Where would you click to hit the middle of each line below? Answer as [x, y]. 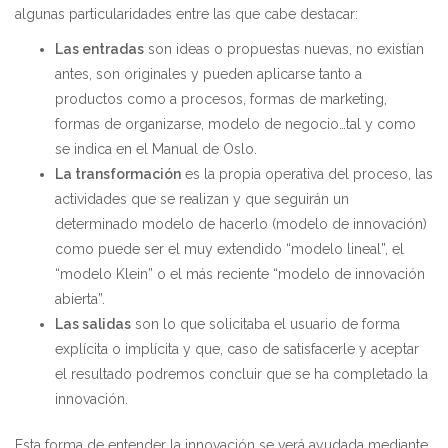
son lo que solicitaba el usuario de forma [265, 324]
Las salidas [93, 324]
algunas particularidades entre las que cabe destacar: [186, 14]
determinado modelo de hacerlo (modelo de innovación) [241, 224]
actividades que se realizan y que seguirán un [202, 199]
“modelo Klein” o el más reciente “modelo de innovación [240, 274]
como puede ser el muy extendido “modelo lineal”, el [229, 249]
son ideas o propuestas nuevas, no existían [284, 49]
